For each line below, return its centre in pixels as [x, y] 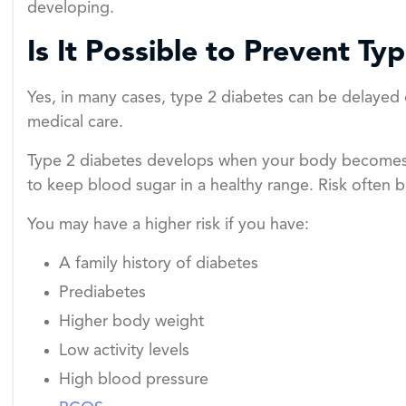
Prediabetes [102, 293]
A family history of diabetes [159, 264]
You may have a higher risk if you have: [168, 225]
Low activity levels [124, 351]
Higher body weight [131, 322]
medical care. [75, 123]
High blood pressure [134, 380]
